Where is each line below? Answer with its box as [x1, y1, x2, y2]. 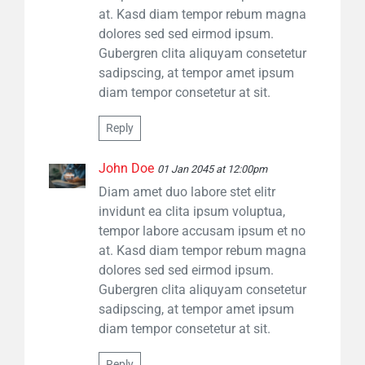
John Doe [99, 161, 154, 177]
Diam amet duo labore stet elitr [99, 184, 275, 200]
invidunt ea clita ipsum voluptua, [99, 204, 285, 220]
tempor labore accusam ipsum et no [99, 223, 306, 240]
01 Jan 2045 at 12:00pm [157, 163, 267, 176]
